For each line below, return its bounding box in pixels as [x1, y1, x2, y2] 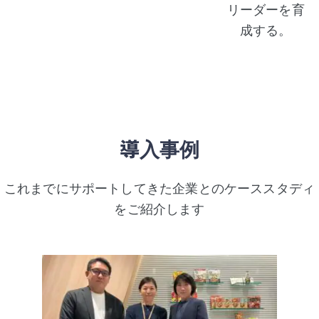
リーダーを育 [226, 1, 305, 17]
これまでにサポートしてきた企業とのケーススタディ [4, 180, 315, 196]
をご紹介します [114, 201, 205, 216]
